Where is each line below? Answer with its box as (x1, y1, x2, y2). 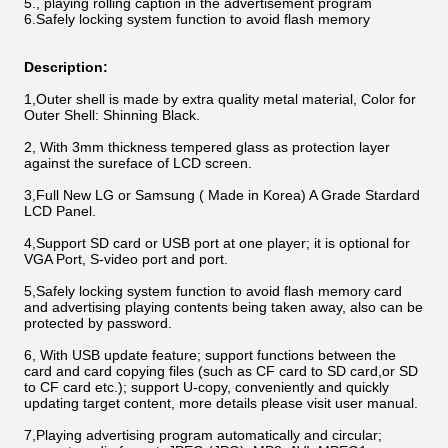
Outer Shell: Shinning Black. (24, 107, 200, 123)
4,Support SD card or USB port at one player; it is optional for (24, 235, 410, 251)
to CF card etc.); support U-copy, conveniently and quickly (24, 379, 389, 395)
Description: (24, 59, 108, 75)
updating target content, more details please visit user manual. (24, 395, 418, 411)
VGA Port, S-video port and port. (24, 251, 228, 267)
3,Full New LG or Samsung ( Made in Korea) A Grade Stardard (24, 187, 420, 203)
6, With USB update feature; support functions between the (24, 347, 396, 363)
